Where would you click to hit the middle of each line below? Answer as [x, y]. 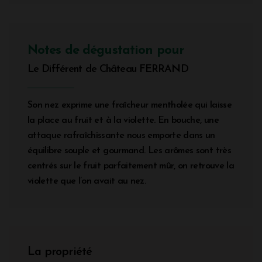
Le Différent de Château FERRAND [108, 69]
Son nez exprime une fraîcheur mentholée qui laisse [130, 105]
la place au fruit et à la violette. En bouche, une [123, 120]
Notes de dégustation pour [106, 50]
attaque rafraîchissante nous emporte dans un [121, 135]
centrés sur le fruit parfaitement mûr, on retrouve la [131, 166]
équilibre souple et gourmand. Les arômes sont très [129, 151]
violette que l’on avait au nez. [87, 181]
